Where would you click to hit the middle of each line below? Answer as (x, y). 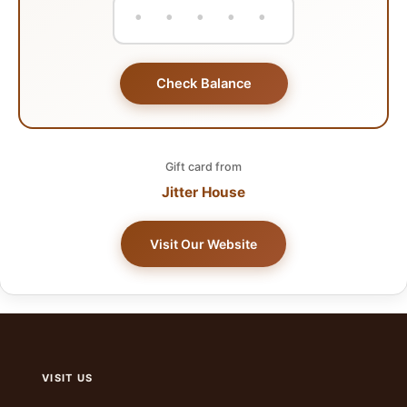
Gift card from (203, 167)
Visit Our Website (203, 244)
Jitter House (203, 192)
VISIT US (68, 378)
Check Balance (203, 84)
